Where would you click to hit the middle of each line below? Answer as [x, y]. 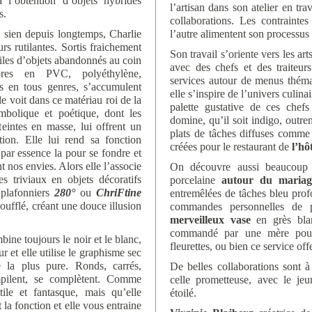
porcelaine [196, 180]
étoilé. [183, 293]
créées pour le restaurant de [231, 147]
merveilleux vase [210, 220]
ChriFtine [119, 193]
